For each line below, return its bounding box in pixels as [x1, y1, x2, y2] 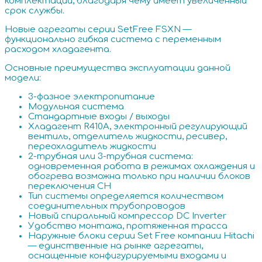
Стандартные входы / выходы [28, 112, 170, 122]
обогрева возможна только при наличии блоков [28, 171, 250, 182]
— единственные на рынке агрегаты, [28, 241, 203, 251]
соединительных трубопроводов [28, 201, 185, 212]
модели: [5, 73, 41, 84]
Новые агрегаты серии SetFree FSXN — [5, 25, 191, 35]
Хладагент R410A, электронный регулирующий [28, 122, 247, 132]
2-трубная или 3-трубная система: [28, 151, 193, 162]
